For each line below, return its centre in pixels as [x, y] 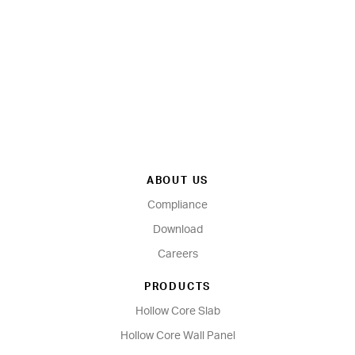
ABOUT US [177, 181]
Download [177, 230]
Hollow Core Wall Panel [177, 336]
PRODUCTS [177, 287]
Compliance [177, 205]
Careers [177, 254]
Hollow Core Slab [177, 311]
